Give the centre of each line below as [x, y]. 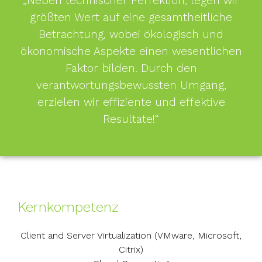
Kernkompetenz [68, 207]
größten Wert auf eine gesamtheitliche [131, 17]
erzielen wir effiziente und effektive [131, 102]
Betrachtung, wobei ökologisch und [131, 34]
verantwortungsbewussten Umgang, [131, 85]
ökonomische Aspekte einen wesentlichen [131, 51]
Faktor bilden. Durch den [131, 68]
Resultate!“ [131, 119]
